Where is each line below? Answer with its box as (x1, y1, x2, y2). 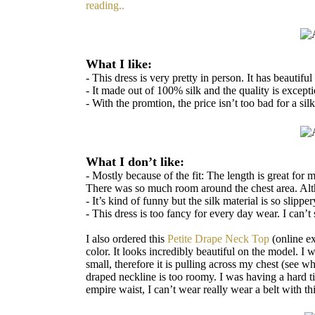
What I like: (86, 57, 152, 71)
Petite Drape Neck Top (167, 233, 269, 245)
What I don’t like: (86, 155, 184, 169)
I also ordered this (86, 233, 167, 245)
